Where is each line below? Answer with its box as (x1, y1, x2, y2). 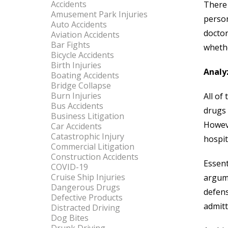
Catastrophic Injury (51, 131, 124, 142)
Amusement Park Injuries (51, 9, 148, 20)
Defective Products (51, 192, 123, 203)
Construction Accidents (51, 151, 138, 162)
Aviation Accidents (51, 29, 120, 40)
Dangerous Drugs (51, 182, 120, 193)
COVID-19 (51, 161, 88, 173)
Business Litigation (51, 110, 124, 122)
